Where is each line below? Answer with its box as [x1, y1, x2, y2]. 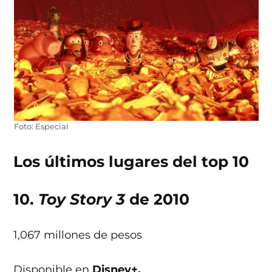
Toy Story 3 [38, 190, 126, 209]
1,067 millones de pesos [13, 228, 143, 242]
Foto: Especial [13, 122, 69, 132]
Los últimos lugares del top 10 [13, 152, 250, 171]
